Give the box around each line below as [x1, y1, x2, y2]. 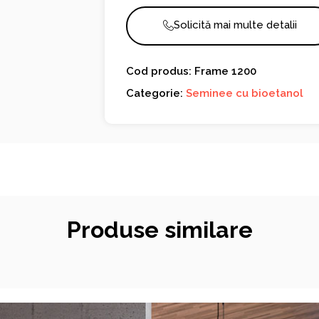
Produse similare [66, 216, 253, 243]
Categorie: [126, 87, 187, 100]
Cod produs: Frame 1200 [126, 65, 257, 78]
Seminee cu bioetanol [186, 87, 304, 100]
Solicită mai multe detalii [174, 19, 298, 32]
